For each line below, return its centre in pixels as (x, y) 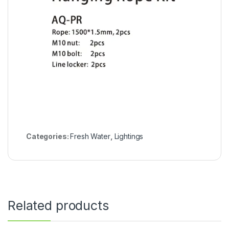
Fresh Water (90, 136)
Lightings (129, 136)
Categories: (48, 136)
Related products (58, 205)
